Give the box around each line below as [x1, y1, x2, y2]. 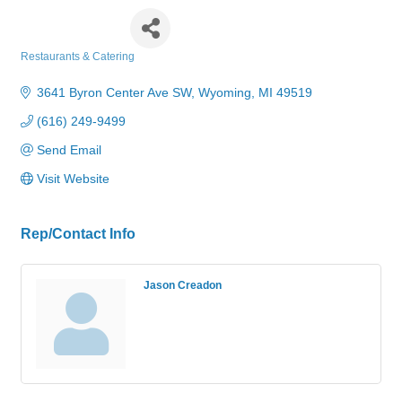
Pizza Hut [21, 15, 117, 40]
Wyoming [197, 85, 251, 100]
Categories [20, 63, 76, 74]
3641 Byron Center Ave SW [36, 85, 191, 100]
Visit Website [36, 171, 109, 186]
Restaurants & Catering [21, 50, 135, 63]
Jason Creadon [144, 279, 222, 291]
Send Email [36, 143, 101, 157]
